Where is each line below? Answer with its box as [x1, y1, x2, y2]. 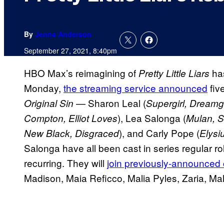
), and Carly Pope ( [119, 126, 199, 140]
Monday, [24, 81, 63, 95]
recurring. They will [24, 156, 107, 170]
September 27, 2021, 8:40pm [24, 45, 117, 56]
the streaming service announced [63, 81, 207, 95]
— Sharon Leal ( [73, 96, 146, 110]
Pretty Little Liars [138, 66, 209, 80]
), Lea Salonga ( [117, 111, 186, 125]
